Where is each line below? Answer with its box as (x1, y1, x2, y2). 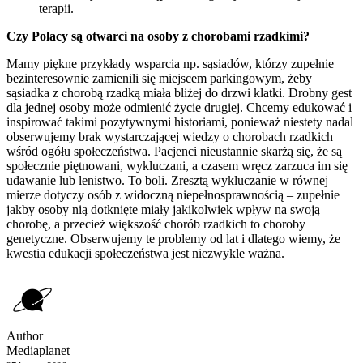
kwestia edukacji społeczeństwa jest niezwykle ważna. (6, 246, 284, 260)
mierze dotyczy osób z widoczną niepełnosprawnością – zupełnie (6, 187, 340, 202)
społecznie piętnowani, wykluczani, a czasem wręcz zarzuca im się (6, 158, 348, 173)
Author (6, 328, 43, 343)
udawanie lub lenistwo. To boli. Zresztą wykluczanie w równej (6, 173, 328, 187)
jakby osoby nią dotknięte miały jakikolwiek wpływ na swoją (6, 202, 320, 216)
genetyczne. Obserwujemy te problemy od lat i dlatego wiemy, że (6, 231, 340, 246)
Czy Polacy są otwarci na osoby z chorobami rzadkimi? (6, 28, 310, 43)
